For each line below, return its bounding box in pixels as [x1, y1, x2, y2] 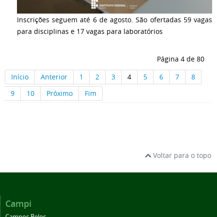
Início [11, 72, 29, 82]
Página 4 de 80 [157, 54, 204, 64]
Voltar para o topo [151, 151, 211, 160]
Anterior [41, 72, 67, 82]
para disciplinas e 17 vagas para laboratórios [17, 27, 163, 36]
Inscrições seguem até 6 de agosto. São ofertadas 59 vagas [17, 15, 212, 25]
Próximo [46, 88, 73, 98]
